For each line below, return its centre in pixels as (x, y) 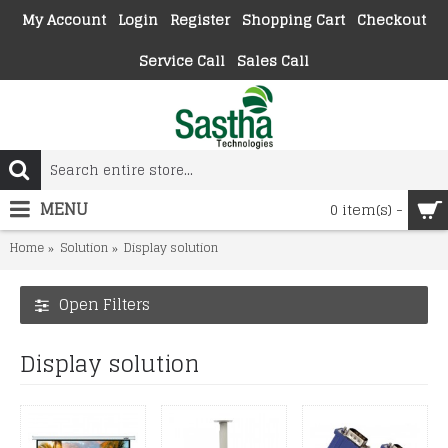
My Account (64, 19)
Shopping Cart (293, 19)
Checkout (391, 19)
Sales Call (273, 60)
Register (200, 19)
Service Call (182, 60)
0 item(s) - (366, 209)
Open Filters (104, 304)
